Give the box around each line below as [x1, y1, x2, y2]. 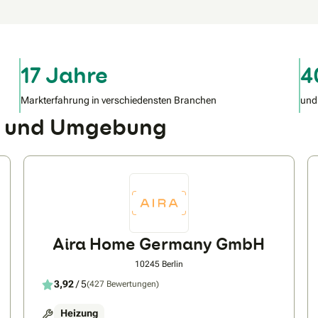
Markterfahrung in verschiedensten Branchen [21, 94, 217, 106]
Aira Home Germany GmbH [53, 232, 265, 255]
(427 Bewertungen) [87, 279, 160, 290]
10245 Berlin [134, 258, 183, 269]
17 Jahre [21, 60, 109, 90]
